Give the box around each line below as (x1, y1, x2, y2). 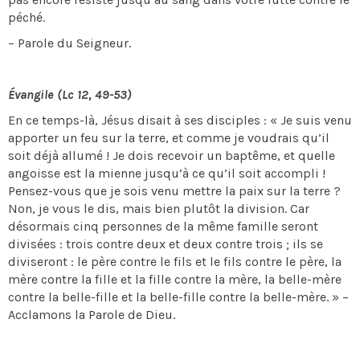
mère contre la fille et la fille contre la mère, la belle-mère (8, 272, 342, 287)
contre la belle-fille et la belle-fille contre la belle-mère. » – (8, 289, 349, 305)
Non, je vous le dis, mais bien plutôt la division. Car (8, 201, 309, 216)
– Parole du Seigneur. (8, 35, 134, 51)
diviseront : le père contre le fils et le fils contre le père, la (8, 254, 342, 269)
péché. (8, 10, 45, 25)
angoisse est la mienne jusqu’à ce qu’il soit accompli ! (8, 166, 325, 181)
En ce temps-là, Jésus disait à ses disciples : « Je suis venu (8, 112, 352, 128)
